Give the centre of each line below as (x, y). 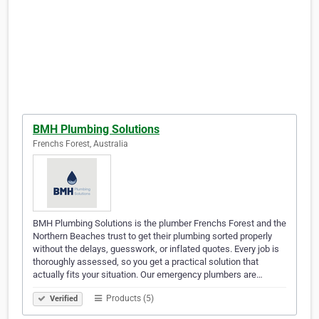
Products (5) (129, 299)
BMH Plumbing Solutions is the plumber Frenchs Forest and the (159, 224)
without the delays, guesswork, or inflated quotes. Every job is (156, 249)
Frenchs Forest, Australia (80, 144)
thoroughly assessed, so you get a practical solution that (146, 262)
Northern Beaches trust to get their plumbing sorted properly (152, 236)
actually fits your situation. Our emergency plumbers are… (148, 275)
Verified (63, 299)
